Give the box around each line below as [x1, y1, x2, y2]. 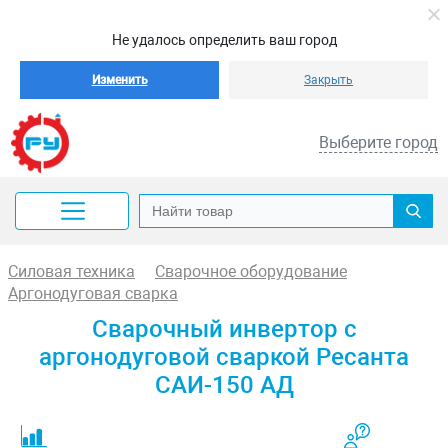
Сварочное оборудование [155, 262, 347, 281]
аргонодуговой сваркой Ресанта [39, 343, 409, 371]
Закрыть [304, 73, 353, 87]
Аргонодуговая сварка [8, 284, 178, 303]
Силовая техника [8, 262, 135, 281]
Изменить [91, 73, 148, 87]
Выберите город [319, 133, 438, 152]
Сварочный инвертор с [91, 315, 357, 343]
